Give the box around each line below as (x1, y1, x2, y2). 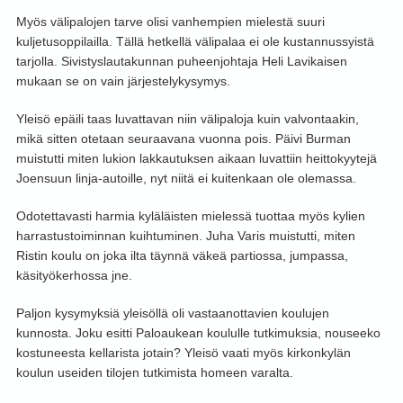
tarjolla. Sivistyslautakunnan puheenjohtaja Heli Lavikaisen (15, 54, 347, 69)
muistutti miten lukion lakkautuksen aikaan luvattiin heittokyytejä (15, 151, 377, 166)
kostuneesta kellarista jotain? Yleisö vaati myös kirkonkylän (15, 345, 351, 361)
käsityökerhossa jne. (15, 268, 132, 283)
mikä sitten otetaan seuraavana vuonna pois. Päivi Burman (15, 131, 351, 147)
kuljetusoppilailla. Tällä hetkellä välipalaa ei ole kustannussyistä (15, 34, 374, 49)
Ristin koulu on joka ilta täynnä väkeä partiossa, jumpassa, (15, 248, 348, 264)
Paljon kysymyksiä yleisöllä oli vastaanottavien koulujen (15, 306, 329, 321)
